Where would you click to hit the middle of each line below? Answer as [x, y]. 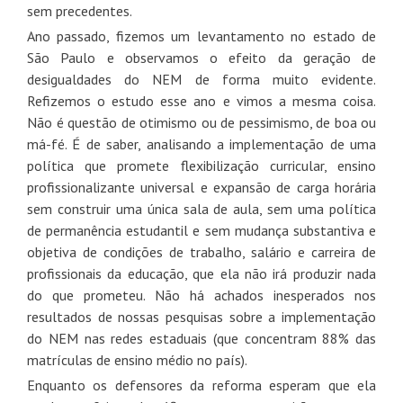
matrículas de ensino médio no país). [137, 359]
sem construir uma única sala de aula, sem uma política [201, 208]
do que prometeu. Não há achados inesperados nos [201, 295]
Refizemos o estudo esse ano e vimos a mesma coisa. [201, 100]
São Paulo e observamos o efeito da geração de [201, 57]
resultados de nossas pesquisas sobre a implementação [201, 316]
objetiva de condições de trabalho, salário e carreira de [201, 251]
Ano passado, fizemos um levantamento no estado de [201, 36]
